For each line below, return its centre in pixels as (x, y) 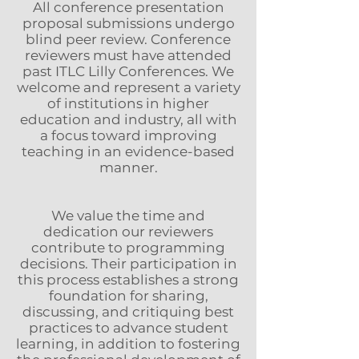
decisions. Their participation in (128, 264)
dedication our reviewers (128, 232)
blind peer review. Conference (128, 39)
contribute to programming (128, 248)
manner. (128, 167)
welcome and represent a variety (128, 87)
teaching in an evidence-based (128, 151)
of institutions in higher (128, 103)
